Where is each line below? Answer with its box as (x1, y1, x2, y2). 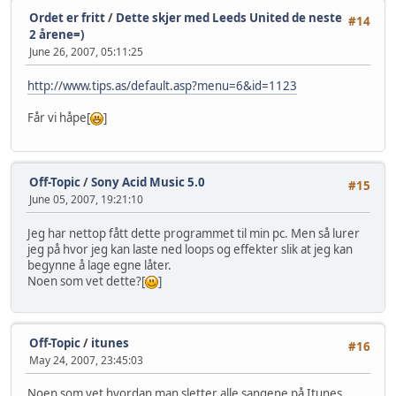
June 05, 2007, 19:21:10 (29, 192, 143, 208)
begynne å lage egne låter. (27, 256, 171, 273)
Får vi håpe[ (27, 109, 90, 126)
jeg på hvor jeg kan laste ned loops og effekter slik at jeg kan (27, 240, 353, 257)
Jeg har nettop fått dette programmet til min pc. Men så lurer (27, 225, 360, 241)
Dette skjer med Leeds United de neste (116, 10, 342, 27)
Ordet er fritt (29, 10, 105, 27)
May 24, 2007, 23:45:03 (29, 352, 143, 368)
